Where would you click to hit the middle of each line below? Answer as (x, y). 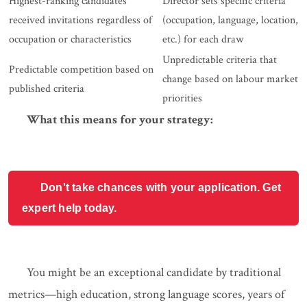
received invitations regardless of (81, 21)
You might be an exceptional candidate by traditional (154, 273)
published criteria (47, 89)
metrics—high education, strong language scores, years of (146, 295)
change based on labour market (230, 79)
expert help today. (70, 208)
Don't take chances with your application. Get (161, 188)
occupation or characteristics (70, 40)
